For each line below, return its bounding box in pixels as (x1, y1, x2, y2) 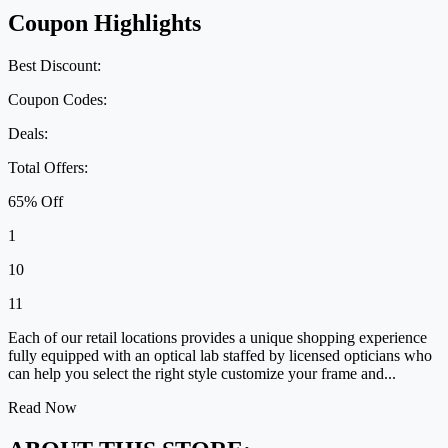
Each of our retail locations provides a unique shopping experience (8, 328, 427, 346)
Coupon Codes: (8, 90, 107, 108)
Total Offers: (8, 158, 88, 176)
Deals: (8, 124, 48, 142)
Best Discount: (8, 56, 101, 74)
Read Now (8, 398, 77, 416)
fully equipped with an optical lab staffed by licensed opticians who (8, 346, 432, 364)
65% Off (8, 192, 63, 210)
